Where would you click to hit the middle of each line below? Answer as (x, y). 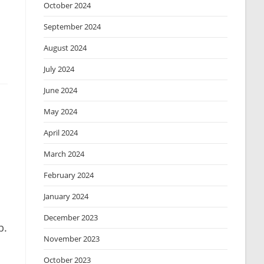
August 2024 (65, 48)
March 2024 (64, 154)
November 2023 (72, 239)
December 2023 (71, 217)
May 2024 (61, 111)
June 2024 (61, 90)
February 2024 (69, 175)
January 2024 (66, 196)
